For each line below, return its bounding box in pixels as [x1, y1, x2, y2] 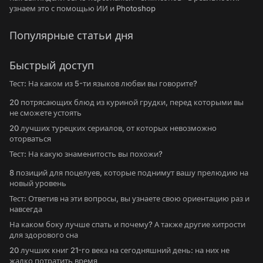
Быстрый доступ [9, 59, 94, 72]
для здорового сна [9, 230, 78, 240]
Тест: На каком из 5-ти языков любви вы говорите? [9, 79, 197, 88]
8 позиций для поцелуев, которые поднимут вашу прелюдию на [9, 168, 248, 177]
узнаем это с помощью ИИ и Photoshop [9, 4, 156, 13]
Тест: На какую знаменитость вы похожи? [9, 149, 163, 159]
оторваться [9, 134, 51, 143]
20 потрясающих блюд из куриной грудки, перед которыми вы [9, 97, 244, 107]
